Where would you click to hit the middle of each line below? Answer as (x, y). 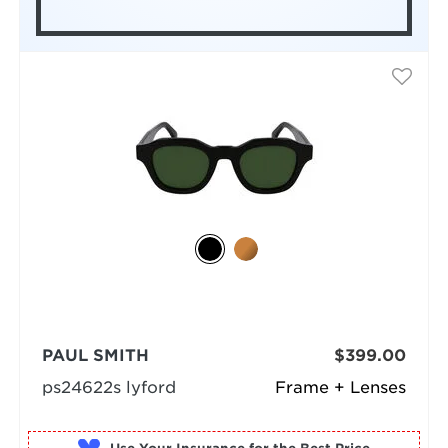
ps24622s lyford (108, 388)
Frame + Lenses (341, 388)
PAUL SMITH (95, 356)
